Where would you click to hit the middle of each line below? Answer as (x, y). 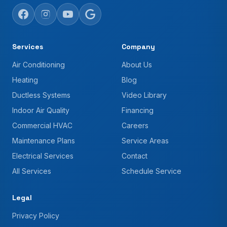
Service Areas (145, 141)
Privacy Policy (36, 216)
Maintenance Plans (44, 141)
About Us (137, 65)
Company (138, 47)
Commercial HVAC (42, 125)
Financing (138, 110)
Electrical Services (43, 156)
